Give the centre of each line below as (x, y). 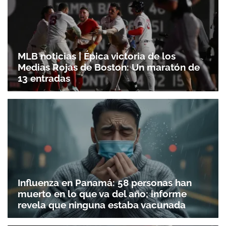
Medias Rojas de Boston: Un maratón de (109, 67)
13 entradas (44, 78)
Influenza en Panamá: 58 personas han (105, 182)
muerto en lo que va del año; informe (102, 193)
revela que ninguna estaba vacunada (102, 205)
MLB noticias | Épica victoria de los (97, 56)
